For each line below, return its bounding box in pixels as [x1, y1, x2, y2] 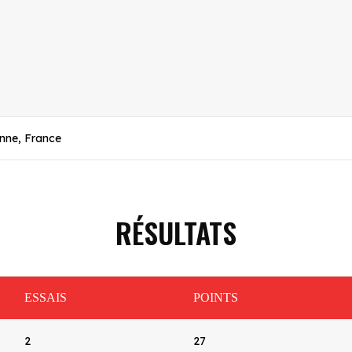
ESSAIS [24, 291, 67, 304]
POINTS [193, 291, 238, 304]
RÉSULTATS [115, 211, 236, 253]
